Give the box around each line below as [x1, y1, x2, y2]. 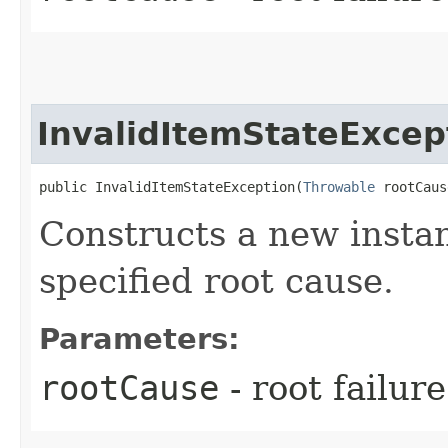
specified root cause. [39, 260, 394, 301]
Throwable [303, 178, 375, 195]
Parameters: [39, 321, 240, 356]
